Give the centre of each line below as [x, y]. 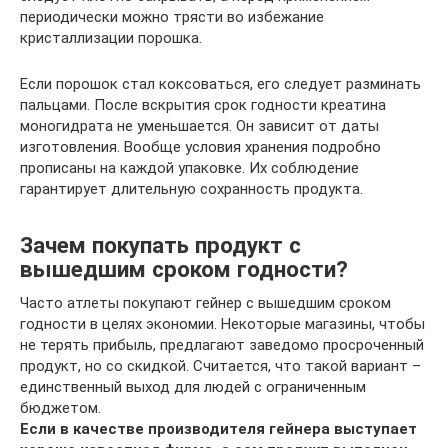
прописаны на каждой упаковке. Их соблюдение [189, 167]
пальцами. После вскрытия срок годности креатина [203, 104]
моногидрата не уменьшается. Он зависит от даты [199, 125]
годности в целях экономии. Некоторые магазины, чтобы [222, 323]
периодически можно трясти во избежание [172, 16]
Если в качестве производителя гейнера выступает [218, 428]
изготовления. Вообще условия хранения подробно [200, 146]
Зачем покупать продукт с [160, 245]
